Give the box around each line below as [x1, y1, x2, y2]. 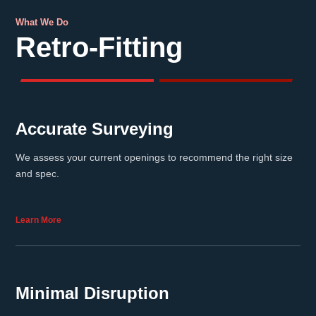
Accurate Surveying [16, 119, 174, 138]
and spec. [16, 168, 59, 179]
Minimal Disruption [16, 284, 169, 303]
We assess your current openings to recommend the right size [16, 152, 293, 163]
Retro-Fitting [16, 32, 183, 63]
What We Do [16, 17, 68, 28]
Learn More [16, 215, 61, 225]
